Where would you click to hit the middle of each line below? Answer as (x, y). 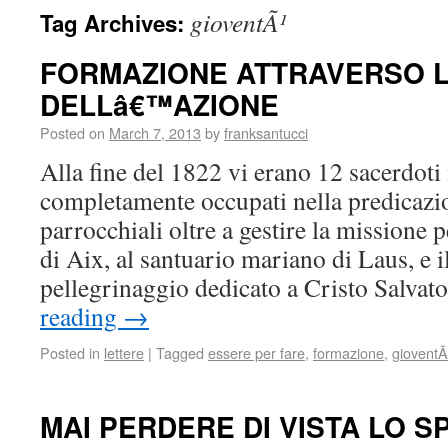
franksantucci (266, 132)
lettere (124, 352)
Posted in (70, 352)
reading (81, 316)
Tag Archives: (115, 23)
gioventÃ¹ (238, 22)
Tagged (180, 352)
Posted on (72, 132)
